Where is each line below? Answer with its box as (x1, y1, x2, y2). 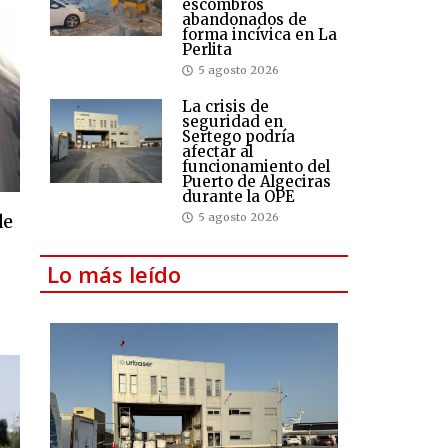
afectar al (182, 142, 253, 162)
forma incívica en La (182, 25, 337, 45)
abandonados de (182, 10, 307, 30)
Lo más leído (47, 259, 182, 290)
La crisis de (182, 97, 269, 117)
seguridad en (182, 112, 283, 132)
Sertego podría (182, 127, 295, 147)
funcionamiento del (182, 157, 330, 177)
